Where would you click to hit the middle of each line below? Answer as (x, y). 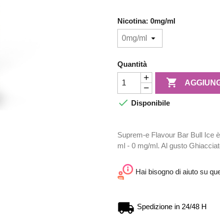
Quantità (132, 64)
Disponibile (150, 103)
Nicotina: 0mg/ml (146, 21)
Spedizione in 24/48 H (172, 206)
